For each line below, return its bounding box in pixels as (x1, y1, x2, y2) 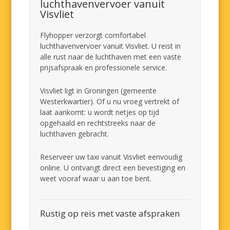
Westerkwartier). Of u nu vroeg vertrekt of (40, 97, 180, 106)
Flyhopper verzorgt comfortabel (40, 30, 146, 40)
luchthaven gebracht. (40, 129, 109, 139)
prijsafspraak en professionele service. (40, 63, 167, 72)
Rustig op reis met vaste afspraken (40, 207, 180, 219)
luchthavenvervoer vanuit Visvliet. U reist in (40, 41, 181, 51)
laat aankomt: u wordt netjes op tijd (40, 107, 160, 117)
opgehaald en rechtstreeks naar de (40, 118, 156, 128)
